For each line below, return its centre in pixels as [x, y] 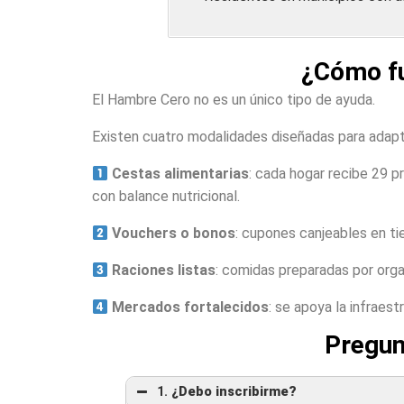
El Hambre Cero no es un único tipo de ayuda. [234, 100]
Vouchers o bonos [172, 233]
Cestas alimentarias [179, 174]
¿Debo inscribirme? [234, 392]
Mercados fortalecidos [189, 307]
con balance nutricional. [166, 196]
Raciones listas [162, 270]
